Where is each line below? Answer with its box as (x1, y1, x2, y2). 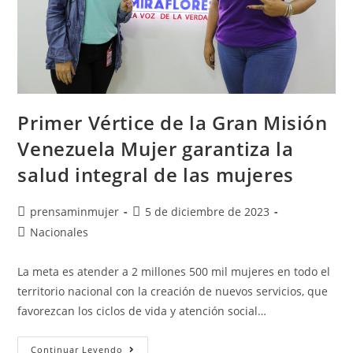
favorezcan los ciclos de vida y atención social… (17, 303, 267, 319)
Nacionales (30, 225, 89, 240)
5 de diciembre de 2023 (145, 204, 270, 220)
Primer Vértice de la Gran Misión (17, 110, 328, 136)
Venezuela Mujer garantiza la (17, 136, 294, 162)
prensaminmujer (30, 204, 120, 220)
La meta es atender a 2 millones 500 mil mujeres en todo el (17, 264, 331, 280)
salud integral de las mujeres (17, 162, 294, 188)
